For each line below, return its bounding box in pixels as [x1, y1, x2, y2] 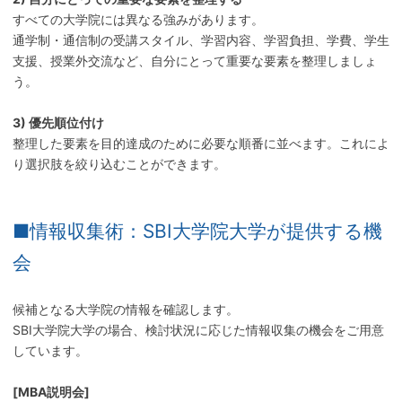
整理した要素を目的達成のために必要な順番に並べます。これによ [12, 135, 389, 152]
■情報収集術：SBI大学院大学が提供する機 [12, 220, 382, 243]
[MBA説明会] [12, 384, 90, 400]
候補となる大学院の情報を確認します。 [12, 301, 239, 318]
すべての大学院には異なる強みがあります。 [12, 12, 264, 28]
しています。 [12, 343, 88, 359]
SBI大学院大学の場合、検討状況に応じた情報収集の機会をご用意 [12, 322, 384, 338]
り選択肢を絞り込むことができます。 [12, 156, 226, 172]
